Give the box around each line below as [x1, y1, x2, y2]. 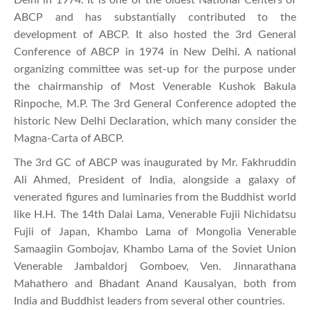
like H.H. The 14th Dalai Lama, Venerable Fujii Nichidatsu [14, 208, 296, 220]
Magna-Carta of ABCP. [14, 132, 124, 144]
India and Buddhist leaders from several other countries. [14, 295, 285, 307]
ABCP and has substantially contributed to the [14, 11, 296, 23]
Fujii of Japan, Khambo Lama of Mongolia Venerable [14, 226, 296, 237]
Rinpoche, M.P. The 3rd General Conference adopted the [14, 98, 296, 109]
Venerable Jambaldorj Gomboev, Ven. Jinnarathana [14, 260, 296, 272]
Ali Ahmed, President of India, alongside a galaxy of [14, 174, 296, 185]
